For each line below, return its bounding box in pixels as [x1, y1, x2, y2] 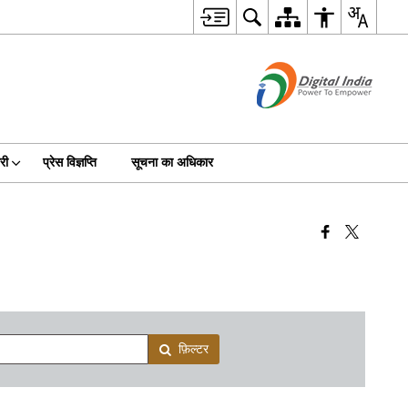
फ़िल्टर [178, 340, 209, 359]
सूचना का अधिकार [130, 153, 213, 172]
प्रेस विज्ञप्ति [42, 153, 97, 172]
